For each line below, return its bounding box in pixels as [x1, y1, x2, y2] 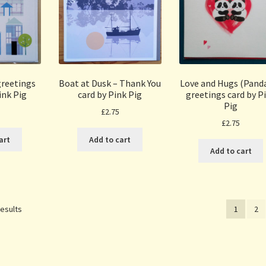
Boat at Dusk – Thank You [59, 77, 161, 89]
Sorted [21, 202, 47, 214]
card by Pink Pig [78, 88, 142, 100]
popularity [21, 229, 58, 240]
